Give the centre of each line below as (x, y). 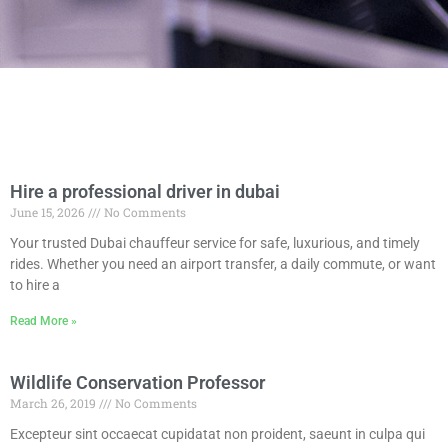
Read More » (43, 320)
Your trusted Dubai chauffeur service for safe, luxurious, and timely (215, 242)
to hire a (35, 284)
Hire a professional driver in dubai (145, 191)
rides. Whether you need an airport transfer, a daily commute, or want (223, 263)
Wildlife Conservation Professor (137, 382)
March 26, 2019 (54, 402)
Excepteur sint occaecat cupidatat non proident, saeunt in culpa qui (217, 433)
